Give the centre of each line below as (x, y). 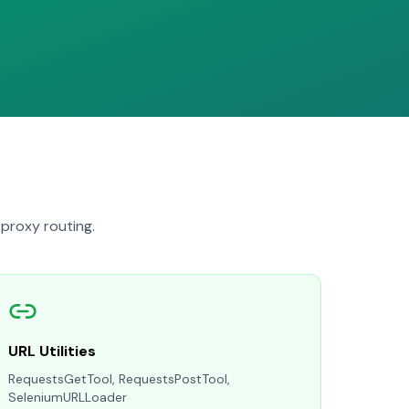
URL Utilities (52, 351)
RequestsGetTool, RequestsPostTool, (119, 379)
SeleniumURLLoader (68, 397)
